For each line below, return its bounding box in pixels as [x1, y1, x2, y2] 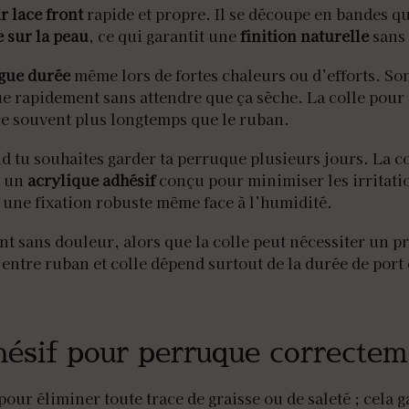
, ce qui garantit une [89, 24, 240, 47]
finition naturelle [240, 24, 369, 47]
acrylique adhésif [27, 169, 155, 192]
